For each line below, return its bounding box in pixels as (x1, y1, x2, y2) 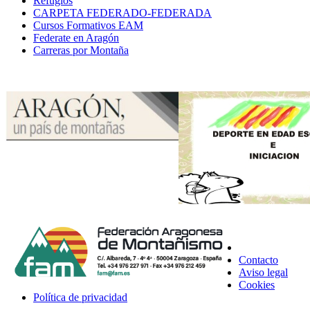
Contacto (239, 253, 278, 266)
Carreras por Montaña (33, 44, 129, 56)
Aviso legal (239, 266, 288, 278)
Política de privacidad (33, 291, 127, 303)
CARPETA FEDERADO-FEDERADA (33, 6, 212, 19)
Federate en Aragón (33, 31, 119, 44)
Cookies (239, 278, 275, 291)
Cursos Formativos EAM (33, 19, 143, 31)
